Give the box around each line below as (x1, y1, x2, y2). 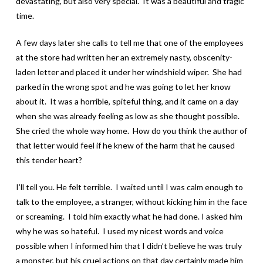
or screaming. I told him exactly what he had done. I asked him (15, 211, 242, 221)
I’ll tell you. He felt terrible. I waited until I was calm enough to (15, 181, 243, 192)
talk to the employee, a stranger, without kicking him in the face (15, 196, 247, 207)
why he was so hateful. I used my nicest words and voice (15, 225, 224, 236)
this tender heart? (15, 154, 82, 165)
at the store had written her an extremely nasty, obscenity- (15, 52, 232, 62)
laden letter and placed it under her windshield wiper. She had (15, 66, 242, 77)
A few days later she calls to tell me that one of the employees (15, 37, 244, 48)
